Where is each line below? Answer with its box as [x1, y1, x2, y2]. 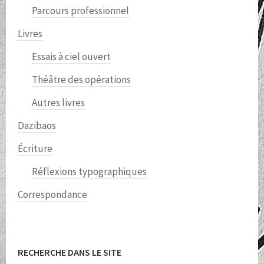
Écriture [18, 141, 52, 155]
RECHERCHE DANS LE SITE [18, 246, 121, 258]
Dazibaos [18, 118, 56, 132]
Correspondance [18, 187, 87, 201]
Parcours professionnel [32, 4, 129, 17]
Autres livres [32, 95, 85, 109]
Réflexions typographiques [32, 164, 147, 178]
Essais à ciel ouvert [32, 49, 111, 63]
